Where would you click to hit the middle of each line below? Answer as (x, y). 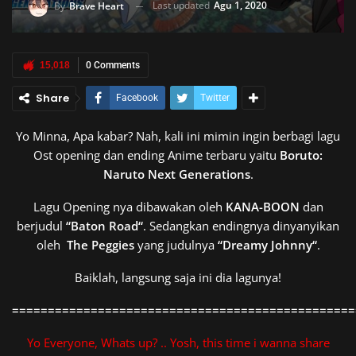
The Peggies (100, 245)
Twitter (215, 98)
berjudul (41, 226)
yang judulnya (177, 245)
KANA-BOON (262, 207)
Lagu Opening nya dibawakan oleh (129, 207)
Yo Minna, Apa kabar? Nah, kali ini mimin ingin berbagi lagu (178, 136)
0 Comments (113, 65)
